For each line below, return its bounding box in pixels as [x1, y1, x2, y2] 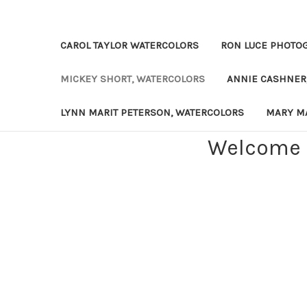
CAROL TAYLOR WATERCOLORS [60, 38, 199, 51]
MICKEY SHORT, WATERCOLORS [60, 72, 205, 85]
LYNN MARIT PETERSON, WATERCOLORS [60, 106, 244, 119]
